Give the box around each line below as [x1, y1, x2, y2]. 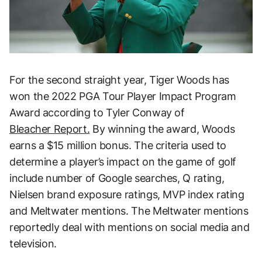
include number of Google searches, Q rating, [9, 171, 225, 184]
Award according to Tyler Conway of [9, 106, 185, 119]
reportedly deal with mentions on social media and [9, 220, 250, 233]
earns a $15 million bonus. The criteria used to [9, 139, 227, 151]
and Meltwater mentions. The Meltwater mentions [9, 204, 249, 217]
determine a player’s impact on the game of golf [9, 155, 237, 168]
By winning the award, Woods [89, 122, 235, 135]
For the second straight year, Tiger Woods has [9, 73, 229, 86]
